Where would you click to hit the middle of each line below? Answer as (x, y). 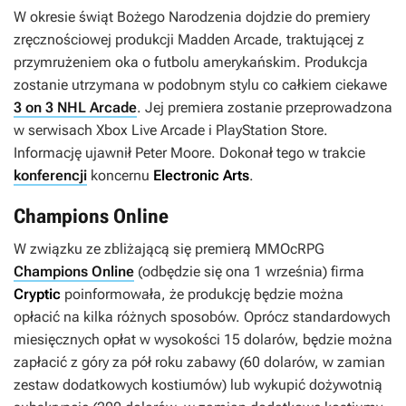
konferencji (50, 176)
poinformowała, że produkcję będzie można (202, 295)
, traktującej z (321, 40)
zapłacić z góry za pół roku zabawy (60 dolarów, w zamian (199, 362)
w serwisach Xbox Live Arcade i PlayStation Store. (171, 130)
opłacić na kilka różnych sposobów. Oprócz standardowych (202, 317)
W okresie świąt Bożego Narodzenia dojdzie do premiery (192, 17)
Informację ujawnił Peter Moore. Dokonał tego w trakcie (189, 153)
